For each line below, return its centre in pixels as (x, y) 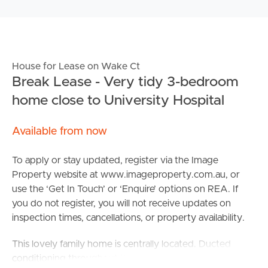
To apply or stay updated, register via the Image (115, 161)
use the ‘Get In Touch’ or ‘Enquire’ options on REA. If (125, 189)
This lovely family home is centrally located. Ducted (121, 244)
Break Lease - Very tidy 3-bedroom (125, 82)
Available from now (60, 132)
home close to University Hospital (118, 101)
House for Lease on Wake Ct (76, 67)
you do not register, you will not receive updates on (121, 204)
